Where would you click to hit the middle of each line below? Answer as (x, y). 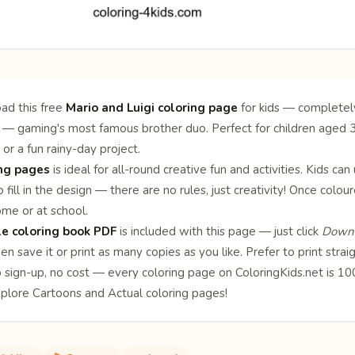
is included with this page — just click (219, 231)
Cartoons (57, 293)
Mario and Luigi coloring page (152, 107)
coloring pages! (185, 293)
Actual (125, 293)
